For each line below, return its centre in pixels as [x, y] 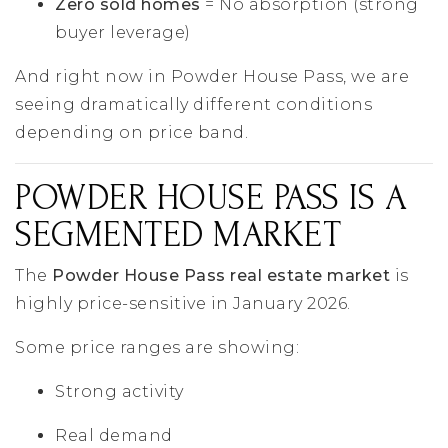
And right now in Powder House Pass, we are [212, 77]
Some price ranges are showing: [157, 348]
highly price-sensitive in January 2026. [183, 304]
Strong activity [119, 392]
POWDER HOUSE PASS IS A [210, 198]
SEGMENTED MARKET [178, 235]
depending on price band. [131, 133]
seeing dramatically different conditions [193, 105]
